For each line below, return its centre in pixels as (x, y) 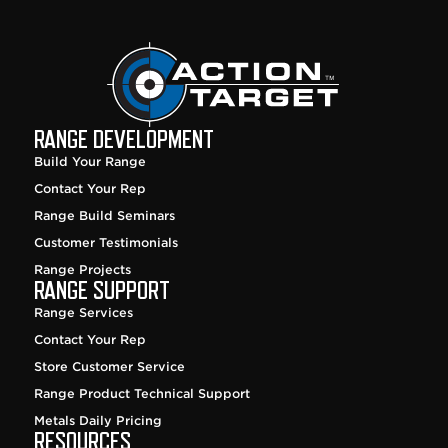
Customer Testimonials (105, 243)
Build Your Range (89, 162)
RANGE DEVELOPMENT (123, 140)
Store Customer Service (109, 367)
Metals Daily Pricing (97, 421)
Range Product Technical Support (141, 394)
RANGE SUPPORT (101, 291)
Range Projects (82, 270)
